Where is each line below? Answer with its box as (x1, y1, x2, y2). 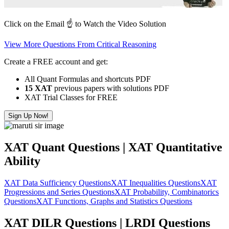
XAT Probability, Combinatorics (114, 187, 219, 196)
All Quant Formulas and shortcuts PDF (25, 74, 151, 83)
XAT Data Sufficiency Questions (4, 178, 111, 187)
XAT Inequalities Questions (111, 178, 200, 187)
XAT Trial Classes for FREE (25, 93, 118, 102)
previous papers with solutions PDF (52, 83, 169, 93)
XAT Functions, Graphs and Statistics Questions (36, 196, 192, 205)
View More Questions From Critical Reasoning (4, 39, 156, 49)
